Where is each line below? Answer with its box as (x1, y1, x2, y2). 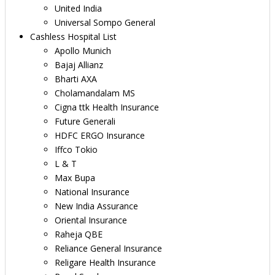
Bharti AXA (55, 73, 97, 85)
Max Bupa (55, 172, 95, 184)
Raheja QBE (55, 228, 103, 240)
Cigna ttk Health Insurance (55, 101, 159, 113)
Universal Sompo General (55, 17, 155, 28)
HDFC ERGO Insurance (55, 130, 145, 141)
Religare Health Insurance (55, 257, 156, 268)
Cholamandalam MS (55, 87, 135, 99)
